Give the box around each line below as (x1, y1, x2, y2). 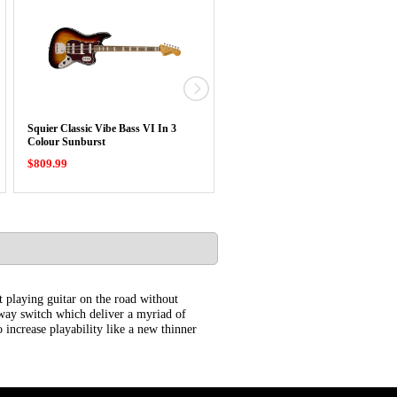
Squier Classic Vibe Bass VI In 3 (27, 122, 176, 135)
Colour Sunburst (27, 136, 105, 148)
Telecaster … (236, 136, 293, 148)
